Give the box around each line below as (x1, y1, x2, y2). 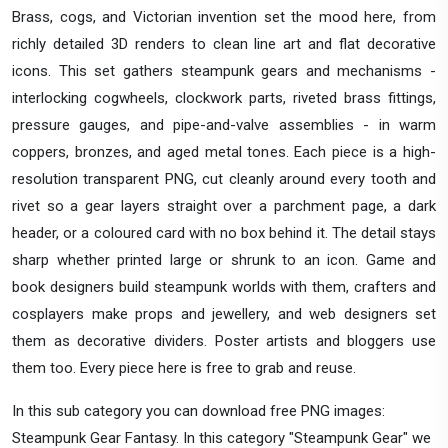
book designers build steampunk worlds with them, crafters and (12, 277, 436, 296)
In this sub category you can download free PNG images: (12, 401, 385, 420)
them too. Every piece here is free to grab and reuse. (12, 358, 356, 377)
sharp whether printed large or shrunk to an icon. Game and (12, 250, 436, 269)
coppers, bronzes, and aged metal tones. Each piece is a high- (12, 142, 436, 161)
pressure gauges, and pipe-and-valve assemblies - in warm (12, 115, 436, 134)
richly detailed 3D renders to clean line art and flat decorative (12, 34, 436, 53)
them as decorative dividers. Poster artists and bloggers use (12, 331, 436, 350)
